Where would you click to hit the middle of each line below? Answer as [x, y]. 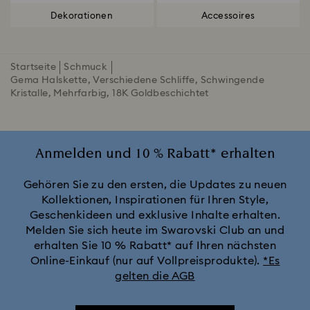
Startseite [33, 67]
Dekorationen [82, 16]
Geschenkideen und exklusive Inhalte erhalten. [155, 215]
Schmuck [86, 67]
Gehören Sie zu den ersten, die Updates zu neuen [155, 185]
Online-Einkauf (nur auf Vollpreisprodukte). [147, 261]
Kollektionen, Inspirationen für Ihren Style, [155, 200]
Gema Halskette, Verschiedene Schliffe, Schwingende [137, 80]
